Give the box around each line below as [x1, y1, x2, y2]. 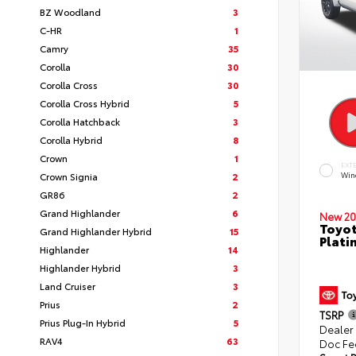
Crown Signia [40, 169, 98, 183]
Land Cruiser [40, 279, 95, 292]
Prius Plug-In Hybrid [40, 315, 126, 329]
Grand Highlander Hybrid [40, 224, 152, 238]
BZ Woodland [40, 5, 101, 18]
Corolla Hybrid [40, 133, 103, 146]
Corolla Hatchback [40, 114, 120, 128]
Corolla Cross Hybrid [40, 96, 130, 110]
